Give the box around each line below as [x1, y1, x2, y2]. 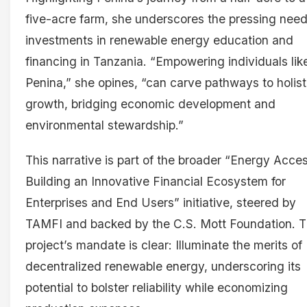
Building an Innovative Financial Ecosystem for [25, 174, 286, 189]
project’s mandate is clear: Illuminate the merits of [25, 238, 302, 253]
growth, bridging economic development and [25, 96, 275, 111]
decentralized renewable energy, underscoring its [25, 259, 301, 274]
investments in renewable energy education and [25, 32, 293, 47]
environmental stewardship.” [25, 117, 184, 132]
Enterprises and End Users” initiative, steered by [25, 195, 296, 210]
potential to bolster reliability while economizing [25, 280, 288, 295]
